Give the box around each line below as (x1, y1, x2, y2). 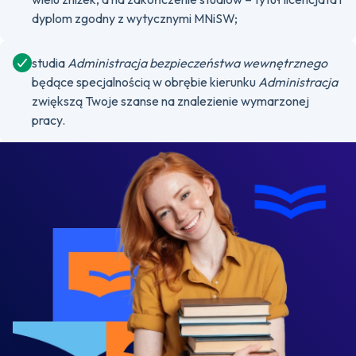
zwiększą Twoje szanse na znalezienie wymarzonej (32, 93, 309, 109)
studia (32, 55, 68, 71)
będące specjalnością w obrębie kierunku (32, 74, 258, 90)
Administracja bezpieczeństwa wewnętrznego (68, 55, 327, 71)
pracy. (32, 112, 65, 128)
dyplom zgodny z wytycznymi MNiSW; (32, 10, 238, 26)
